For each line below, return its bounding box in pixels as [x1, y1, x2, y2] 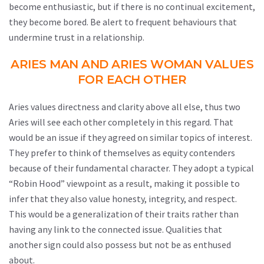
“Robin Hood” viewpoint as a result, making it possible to [9, 177, 240, 189]
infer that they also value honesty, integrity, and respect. [9, 193, 237, 204]
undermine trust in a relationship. [9, 31, 144, 43]
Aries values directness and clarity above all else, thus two [9, 101, 240, 113]
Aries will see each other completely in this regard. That [9, 116, 233, 128]
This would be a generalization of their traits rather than [9, 208, 239, 220]
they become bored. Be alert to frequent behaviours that [9, 16, 237, 28]
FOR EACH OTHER [77, 72, 187, 87]
